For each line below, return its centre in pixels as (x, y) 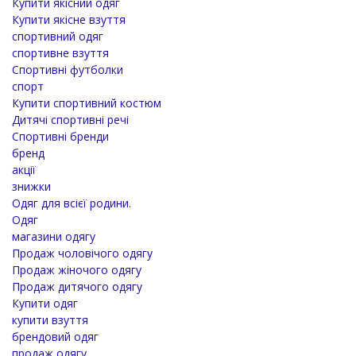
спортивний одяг (58, 36)
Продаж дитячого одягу (77, 286)
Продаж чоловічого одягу (82, 253)
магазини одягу (54, 236)
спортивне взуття (60, 52)
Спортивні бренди (60, 136)
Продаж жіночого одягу (77, 269)
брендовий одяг (55, 336)
